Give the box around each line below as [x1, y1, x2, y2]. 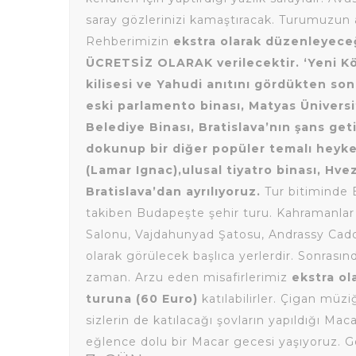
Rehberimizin [86, 34, 173, 48]
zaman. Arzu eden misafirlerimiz [86, 270, 292, 284]
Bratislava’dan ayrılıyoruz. [86, 184, 265, 199]
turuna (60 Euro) [86, 292, 198, 306]
